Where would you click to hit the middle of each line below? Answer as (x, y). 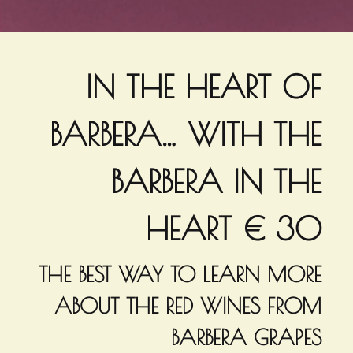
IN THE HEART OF (204, 87)
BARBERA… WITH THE (186, 134)
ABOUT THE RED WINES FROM (188, 306)
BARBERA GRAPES (246, 338)
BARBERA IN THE (216, 182)
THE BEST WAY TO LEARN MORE (180, 275)
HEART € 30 (234, 229)
